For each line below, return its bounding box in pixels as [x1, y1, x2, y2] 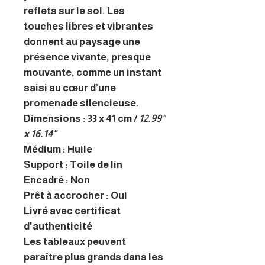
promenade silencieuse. [24, 97, 139, 109]
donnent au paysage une [24, 35, 140, 47]
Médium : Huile [24, 143, 92, 155]
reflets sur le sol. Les [24, 5, 125, 17]
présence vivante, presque [24, 51, 151, 63]
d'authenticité [24, 220, 92, 232]
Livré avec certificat [24, 205, 121, 216]
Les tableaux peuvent [24, 235, 126, 247]
